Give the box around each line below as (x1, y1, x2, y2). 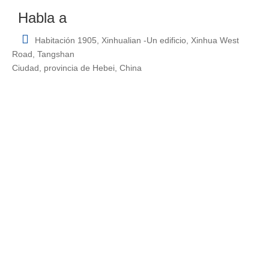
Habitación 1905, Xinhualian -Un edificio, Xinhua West (35, 35, 239, 46)
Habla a (18, 10, 67, 26)
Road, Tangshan (12, 49, 74, 59)
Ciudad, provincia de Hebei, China (12, 63, 142, 73)
